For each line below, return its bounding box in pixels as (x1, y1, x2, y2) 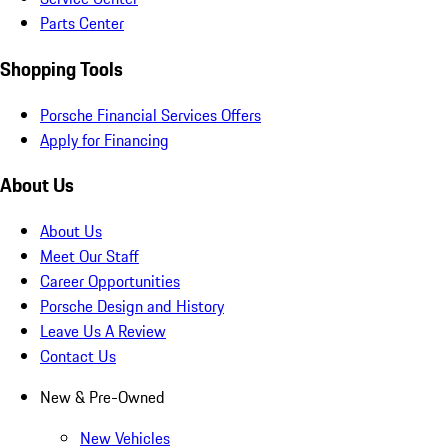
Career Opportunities (40, 269, 180, 294)
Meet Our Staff (40, 244, 139, 269)
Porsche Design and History (40, 294, 224, 319)
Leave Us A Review (40, 319, 166, 344)
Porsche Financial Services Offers (40, 102, 261, 127)
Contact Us (40, 344, 116, 369)
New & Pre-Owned (40, 385, 165, 410)
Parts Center (40, 11, 124, 36)
